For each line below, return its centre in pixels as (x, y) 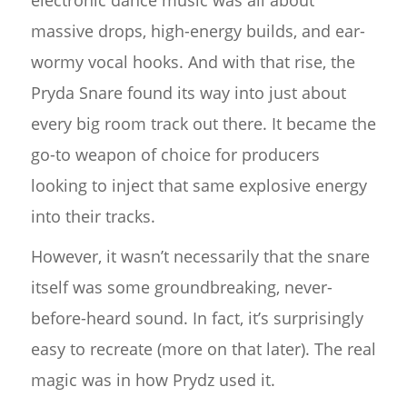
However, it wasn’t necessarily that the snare (200, 256)
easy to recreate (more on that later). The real (203, 349)
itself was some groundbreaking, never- (181, 287)
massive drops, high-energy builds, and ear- (198, 31)
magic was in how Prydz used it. (153, 380)
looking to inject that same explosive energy (199, 185)
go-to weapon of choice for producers (175, 154)
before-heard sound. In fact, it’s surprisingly (197, 318)
